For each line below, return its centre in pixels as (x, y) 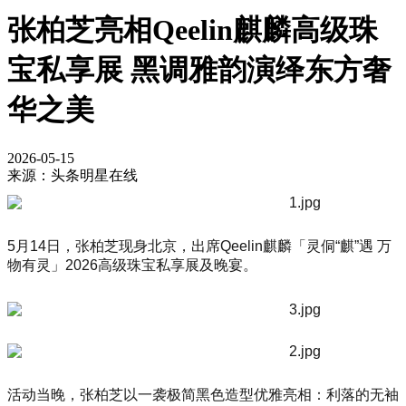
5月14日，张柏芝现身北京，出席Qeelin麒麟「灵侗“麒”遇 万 (199, 246)
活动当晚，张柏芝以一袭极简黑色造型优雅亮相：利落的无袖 (203, 395)
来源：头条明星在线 (72, 175)
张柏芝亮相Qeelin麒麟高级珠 (193, 30)
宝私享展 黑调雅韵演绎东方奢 (199, 70)
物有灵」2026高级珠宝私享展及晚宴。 (132, 265)
